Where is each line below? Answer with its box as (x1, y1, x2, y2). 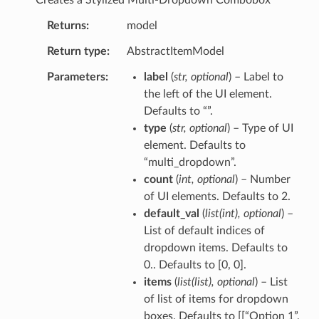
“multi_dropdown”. (143, 156, 236, 168)
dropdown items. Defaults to (143, 241, 288, 253)
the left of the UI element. (143, 88, 272, 100)
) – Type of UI (226, 122, 293, 134)
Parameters (46, 70, 105, 83)
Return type (46, 45, 107, 57)
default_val (143, 207, 199, 219)
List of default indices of (143, 224, 265, 236)
